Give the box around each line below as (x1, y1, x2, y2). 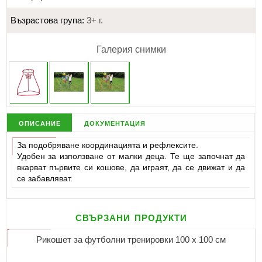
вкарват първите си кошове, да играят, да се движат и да (16, 163, 246, 173)
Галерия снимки (96, 44, 166, 54)
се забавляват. (16, 174, 73, 184)
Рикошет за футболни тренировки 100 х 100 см (36, 235, 226, 245)
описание (18, 117, 61, 127)
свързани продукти (75, 210, 187, 224)
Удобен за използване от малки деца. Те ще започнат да (16, 151, 246, 161)
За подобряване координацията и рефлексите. (16, 140, 198, 150)
